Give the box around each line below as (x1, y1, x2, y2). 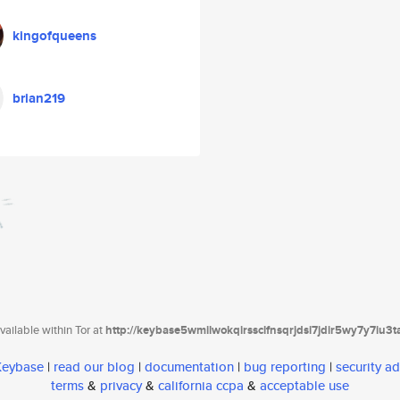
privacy (100, 376, 142, 396)
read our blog (54, 357, 135, 377)
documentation (145, 357, 234, 377)
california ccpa (158, 376, 244, 396)
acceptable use (260, 376, 349, 396)
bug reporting (244, 357, 326, 377)
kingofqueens (12, 26, 96, 46)
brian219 (12, 88, 65, 108)
